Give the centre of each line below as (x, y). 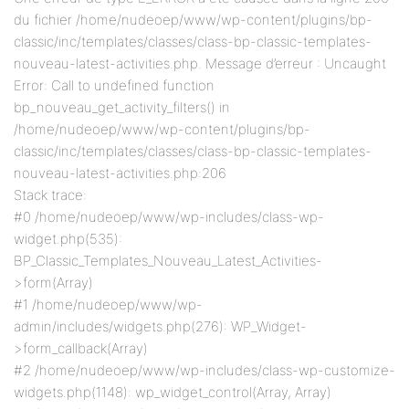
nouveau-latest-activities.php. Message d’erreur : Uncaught (200, 63)
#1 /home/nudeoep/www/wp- (108, 304)
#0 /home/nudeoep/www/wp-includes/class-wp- (169, 217)
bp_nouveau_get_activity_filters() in (122, 107)
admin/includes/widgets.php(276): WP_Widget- (160, 326)
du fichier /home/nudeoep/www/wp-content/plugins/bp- (193, 20)
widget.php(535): (68, 239)
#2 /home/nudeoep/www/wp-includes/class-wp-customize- (204, 370)
